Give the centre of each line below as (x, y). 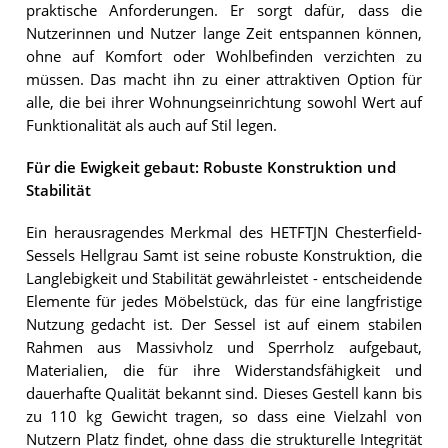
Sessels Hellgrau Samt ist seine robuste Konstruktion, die (223, 256)
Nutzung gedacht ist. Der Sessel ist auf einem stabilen (223, 325)
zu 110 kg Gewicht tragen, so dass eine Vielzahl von (223, 417)
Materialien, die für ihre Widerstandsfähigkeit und (223, 371)
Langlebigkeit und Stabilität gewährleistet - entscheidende (223, 279)
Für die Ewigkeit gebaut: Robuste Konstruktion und (210, 168)
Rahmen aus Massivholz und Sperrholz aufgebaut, (223, 348)
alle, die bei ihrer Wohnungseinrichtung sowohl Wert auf (223, 102)
